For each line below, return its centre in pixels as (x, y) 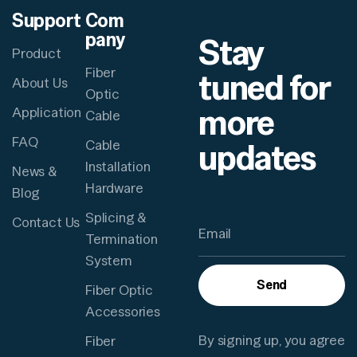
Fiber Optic (119, 290)
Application (47, 112)
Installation (118, 166)
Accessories (122, 311)
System (108, 260)
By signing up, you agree (272, 340)
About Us (40, 82)
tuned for (264, 87)
